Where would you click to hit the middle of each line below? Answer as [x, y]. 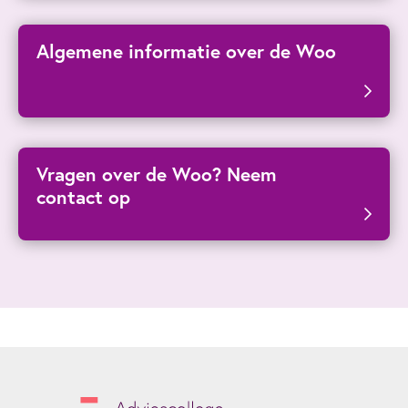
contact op [83, 197]
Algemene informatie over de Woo [186, 51]
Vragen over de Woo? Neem [157, 174]
